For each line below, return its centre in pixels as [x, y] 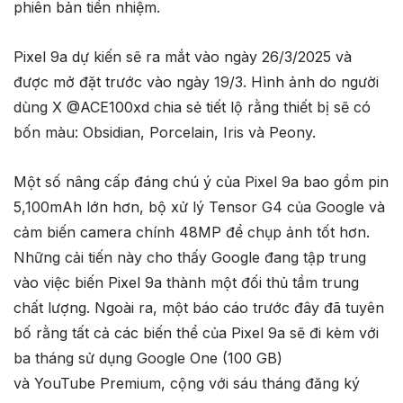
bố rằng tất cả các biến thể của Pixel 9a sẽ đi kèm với [196, 332]
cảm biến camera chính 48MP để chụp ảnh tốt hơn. [192, 232]
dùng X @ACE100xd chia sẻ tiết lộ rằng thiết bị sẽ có [192, 107]
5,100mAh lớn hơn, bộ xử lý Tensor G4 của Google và [199, 206]
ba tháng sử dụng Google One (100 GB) [148, 358]
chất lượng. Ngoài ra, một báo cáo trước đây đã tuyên [199, 307]
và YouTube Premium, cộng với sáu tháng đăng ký [187, 383]
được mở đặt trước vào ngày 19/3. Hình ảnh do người [196, 81]
